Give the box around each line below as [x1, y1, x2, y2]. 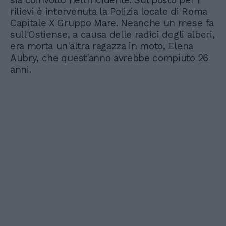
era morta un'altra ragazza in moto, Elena [10, 40, 193, 52]
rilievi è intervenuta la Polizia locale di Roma [10, 6, 207, 17]
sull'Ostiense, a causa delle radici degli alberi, [10, 29, 215, 40]
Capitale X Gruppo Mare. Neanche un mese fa [10, 17, 214, 29]
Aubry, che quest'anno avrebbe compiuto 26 [10, 52, 208, 64]
